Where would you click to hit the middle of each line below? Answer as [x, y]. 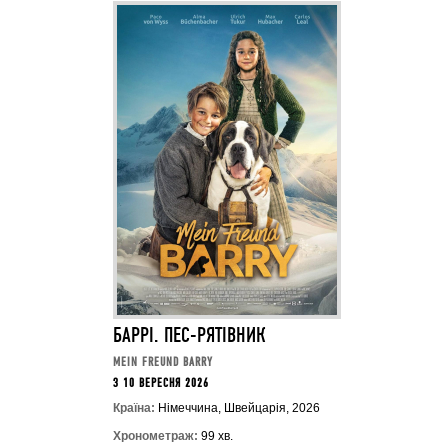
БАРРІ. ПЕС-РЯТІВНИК [189, 336]
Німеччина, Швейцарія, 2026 [237, 408]
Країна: [133, 408]
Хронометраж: [155, 436]
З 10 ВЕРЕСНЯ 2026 [160, 383]
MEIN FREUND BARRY [162, 362]
